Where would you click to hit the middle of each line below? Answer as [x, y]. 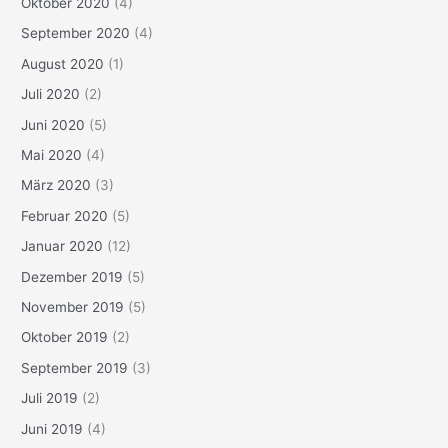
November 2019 [73, 307]
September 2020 [76, 33]
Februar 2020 [65, 215]
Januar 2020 [62, 246]
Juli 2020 [51, 94]
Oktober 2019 [65, 337]
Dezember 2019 [72, 276]
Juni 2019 [52, 428]
